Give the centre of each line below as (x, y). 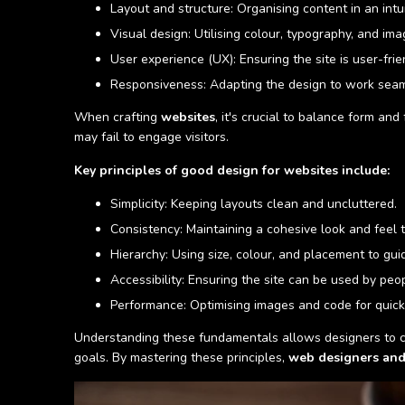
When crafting (118, 117)
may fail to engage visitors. (151, 137)
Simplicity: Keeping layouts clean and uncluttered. (254, 204)
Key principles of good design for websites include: (232, 170)
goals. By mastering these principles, (181, 358)
